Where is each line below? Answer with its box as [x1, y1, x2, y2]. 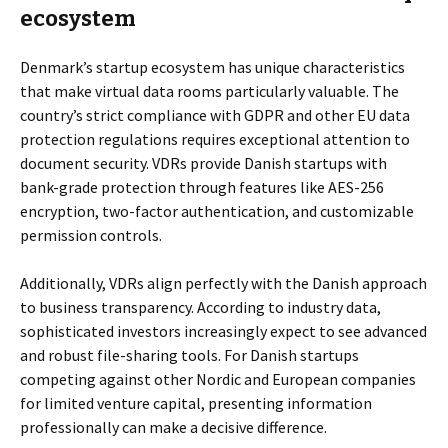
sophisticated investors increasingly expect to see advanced [20, 321, 427, 341]
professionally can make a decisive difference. [20, 417, 327, 437]
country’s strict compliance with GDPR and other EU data [20, 105, 410, 125]
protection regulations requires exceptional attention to [20, 129, 410, 149]
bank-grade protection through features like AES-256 [20, 177, 384, 197]
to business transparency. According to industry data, [20, 297, 381, 317]
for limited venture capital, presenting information [20, 393, 372, 413]
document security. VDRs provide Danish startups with [20, 153, 387, 173]
